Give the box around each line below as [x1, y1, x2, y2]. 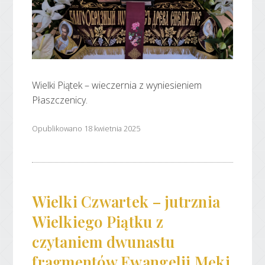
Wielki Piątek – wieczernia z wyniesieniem [32, 79, 202, 92]
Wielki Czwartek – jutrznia [32, 190, 221, 211]
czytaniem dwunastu [32, 231, 175, 251]
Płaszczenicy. [32, 93, 88, 107]
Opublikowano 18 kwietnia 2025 [32, 122, 141, 134]
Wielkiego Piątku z [32, 211, 164, 231]
